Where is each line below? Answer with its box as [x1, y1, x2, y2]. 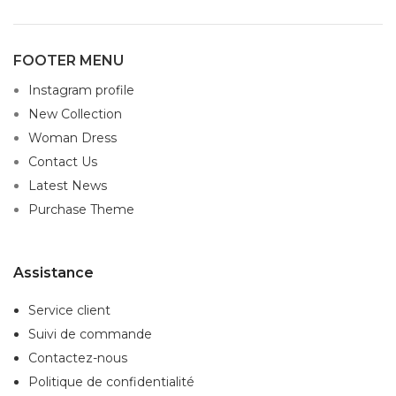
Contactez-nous [28, 350, 127, 367]
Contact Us [28, 154, 97, 171]
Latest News [28, 178, 107, 194]
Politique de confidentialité [28, 374, 194, 391]
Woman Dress [28, 130, 117, 147]
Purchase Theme [28, 202, 134, 218]
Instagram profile [28, 82, 134, 99]
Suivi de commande [28, 326, 152, 343]
